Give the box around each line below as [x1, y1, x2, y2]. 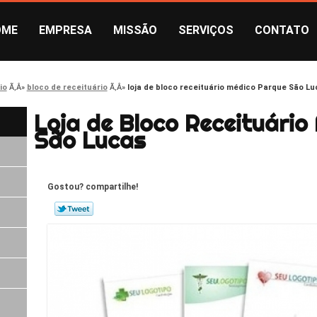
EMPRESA [39, 23, 92, 37]
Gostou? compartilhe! [47, 182, 139, 192]
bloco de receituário [26, 82, 108, 92]
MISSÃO [113, 23, 157, 37]
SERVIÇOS [178, 23, 234, 37]
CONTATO [255, 23, 309, 37]
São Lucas [33, 126, 146, 155]
